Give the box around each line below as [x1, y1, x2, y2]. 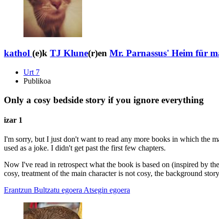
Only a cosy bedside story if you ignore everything [4, 94, 204, 105]
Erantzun [4, 186, 32, 195]
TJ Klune [50, 48, 88, 59]
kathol [4, 48, 30, 59]
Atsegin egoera [84, 186, 130, 195]
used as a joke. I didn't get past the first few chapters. [4, 144, 166, 153]
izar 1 [4, 116, 22, 125]
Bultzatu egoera [34, 186, 82, 195]
